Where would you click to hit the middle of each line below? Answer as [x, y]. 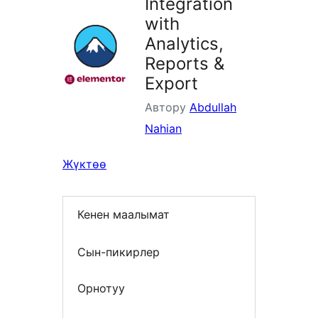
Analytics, [184, 44]
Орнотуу [101, 289]
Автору [167, 108]
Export [171, 84]
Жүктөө [84, 164]
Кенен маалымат [124, 215]
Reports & [185, 64]
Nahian [163, 129]
